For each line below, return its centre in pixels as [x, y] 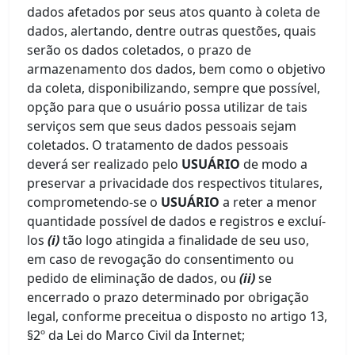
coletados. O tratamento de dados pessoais [158, 145]
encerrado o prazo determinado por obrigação [168, 297]
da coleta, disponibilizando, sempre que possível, [174, 88]
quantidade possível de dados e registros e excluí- [177, 221]
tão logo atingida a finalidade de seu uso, [186, 240]
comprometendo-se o [93, 202]
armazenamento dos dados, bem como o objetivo [177, 69]
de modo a [276, 164]
